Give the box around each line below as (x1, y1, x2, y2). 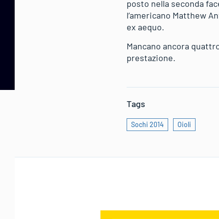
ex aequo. (127, 21, 164, 32)
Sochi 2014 (131, 120, 164, 129)
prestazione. (127, 52, 175, 63)
